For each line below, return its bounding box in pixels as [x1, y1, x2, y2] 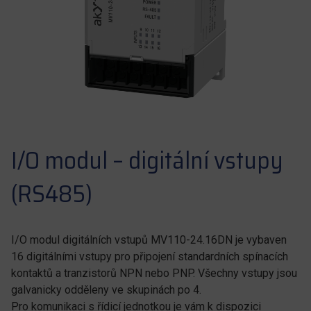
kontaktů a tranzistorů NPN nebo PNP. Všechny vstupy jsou [11, 267, 297, 280]
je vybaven [235, 233, 287, 246]
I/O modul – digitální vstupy [11, 141, 283, 179]
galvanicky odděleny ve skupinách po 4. [11, 283, 201, 296]
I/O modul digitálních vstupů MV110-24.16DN [11, 233, 233, 246]
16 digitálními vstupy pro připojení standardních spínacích [11, 250, 288, 263]
